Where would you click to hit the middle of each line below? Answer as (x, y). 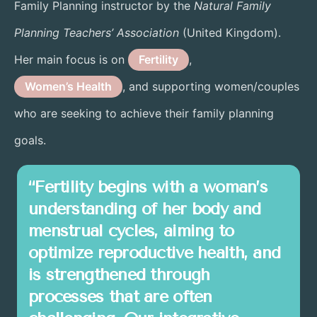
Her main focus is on (71, 59)
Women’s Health (68, 86)
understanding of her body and (145, 208)
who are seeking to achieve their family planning (144, 113)
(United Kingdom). (230, 32)
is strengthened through (119, 274)
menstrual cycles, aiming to (131, 230)
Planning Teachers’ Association (97, 32)
